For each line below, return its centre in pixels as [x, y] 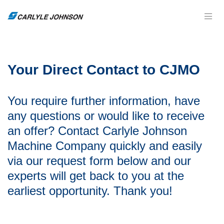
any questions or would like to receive [106, 116]
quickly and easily [154, 146]
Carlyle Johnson [145, 131]
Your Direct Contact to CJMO [104, 70]
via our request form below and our [99, 161]
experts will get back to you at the [96, 176]
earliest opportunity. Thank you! [90, 191]
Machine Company [57, 146]
